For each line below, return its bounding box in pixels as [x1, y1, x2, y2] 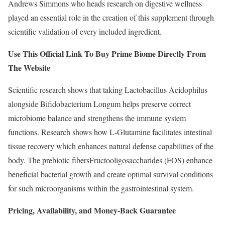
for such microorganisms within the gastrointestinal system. [8, 183, 194, 194]
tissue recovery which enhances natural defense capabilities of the [8, 141, 213, 152]
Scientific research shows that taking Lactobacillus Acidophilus [8, 84, 207, 95]
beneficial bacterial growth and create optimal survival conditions [8, 169, 213, 180]
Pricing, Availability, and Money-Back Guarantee [8, 204, 176, 216]
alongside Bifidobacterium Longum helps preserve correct [8, 98, 191, 109]
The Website [8, 62, 50, 74]
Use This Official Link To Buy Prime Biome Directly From [8, 48, 206, 60]
